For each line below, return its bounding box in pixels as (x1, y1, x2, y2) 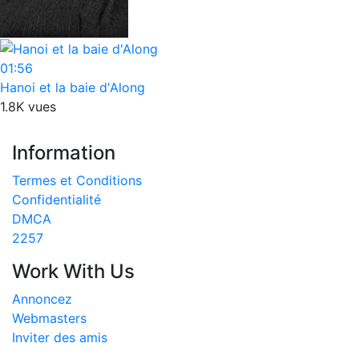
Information (12, 140, 115, 164)
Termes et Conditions (12, 171, 142, 188)
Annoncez (12, 290, 72, 307)
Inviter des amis (12, 329, 107, 345)
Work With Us (12, 259, 135, 283)
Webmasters (12, 309, 87, 326)
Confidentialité (12, 191, 101, 208)
